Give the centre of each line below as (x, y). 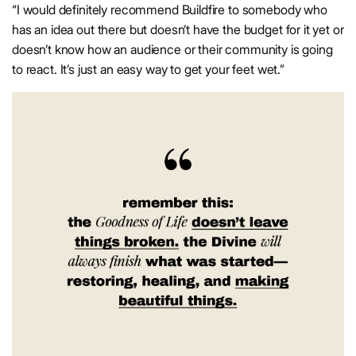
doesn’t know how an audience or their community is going (172, 50)
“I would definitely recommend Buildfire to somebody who (170, 10)
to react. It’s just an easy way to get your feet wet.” (148, 70)
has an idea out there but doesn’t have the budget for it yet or (178, 30)
